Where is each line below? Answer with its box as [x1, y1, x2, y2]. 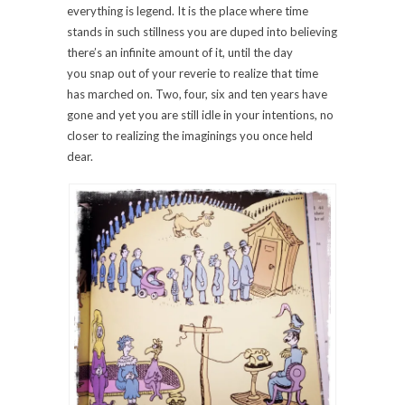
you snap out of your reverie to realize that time [67, 65, 318, 80]
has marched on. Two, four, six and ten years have [67, 86, 327, 101]
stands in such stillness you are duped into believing [67, 24, 337, 39]
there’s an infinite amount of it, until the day [67, 44, 293, 60]
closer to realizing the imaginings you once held [67, 127, 313, 143]
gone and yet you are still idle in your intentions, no [67, 107, 334, 122]
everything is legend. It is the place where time [67, 3, 308, 18]
